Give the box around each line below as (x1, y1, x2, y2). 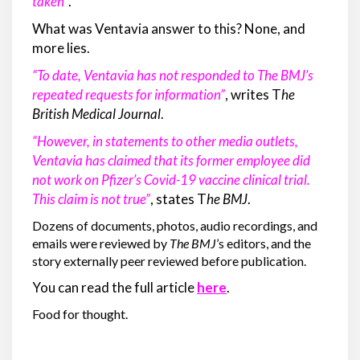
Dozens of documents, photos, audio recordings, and (32, 218, 317, 234)
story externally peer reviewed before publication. (32, 253, 306, 269)
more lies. (32, 39, 90, 57)
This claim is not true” (32, 190, 150, 208)
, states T (150, 190, 207, 208)
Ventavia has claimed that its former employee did (32, 152, 310, 170)
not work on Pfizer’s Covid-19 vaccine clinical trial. (32, 171, 310, 189)
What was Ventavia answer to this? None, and (32, 20, 305, 38)
